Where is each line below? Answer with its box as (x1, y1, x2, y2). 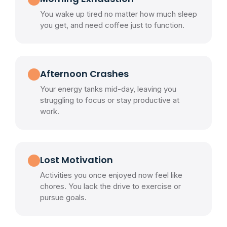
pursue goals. (40, 193, 87, 202)
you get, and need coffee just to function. (40, 20, 184, 30)
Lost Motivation (40, 154, 113, 166)
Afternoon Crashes (40, 67, 129, 80)
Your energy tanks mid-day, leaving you (40, 84, 176, 94)
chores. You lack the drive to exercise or (40, 181, 181, 191)
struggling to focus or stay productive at (40, 95, 179, 105)
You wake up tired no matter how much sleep (40, 9, 197, 19)
